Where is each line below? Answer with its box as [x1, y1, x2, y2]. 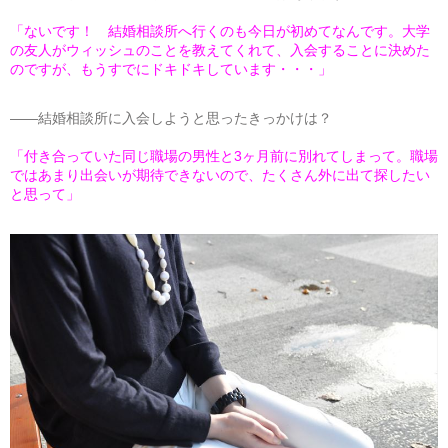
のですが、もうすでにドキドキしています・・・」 [10, 60, 332, 77]
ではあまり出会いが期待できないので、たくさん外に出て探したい [10, 166, 430, 183]
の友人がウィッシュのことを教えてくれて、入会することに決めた [10, 41, 430, 58]
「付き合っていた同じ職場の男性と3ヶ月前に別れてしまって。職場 [10, 147, 438, 164]
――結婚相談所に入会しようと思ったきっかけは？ [10, 109, 332, 126]
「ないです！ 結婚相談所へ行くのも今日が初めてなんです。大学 [10, 22, 430, 39]
